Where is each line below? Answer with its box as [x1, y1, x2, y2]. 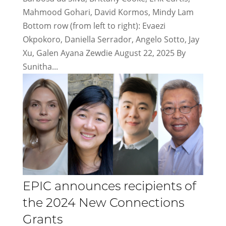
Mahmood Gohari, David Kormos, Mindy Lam [22, 6, 194, 18]
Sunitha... [22, 61, 58, 72]
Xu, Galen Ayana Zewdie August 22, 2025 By [22, 47, 186, 59]
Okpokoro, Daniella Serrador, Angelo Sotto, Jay [22, 33, 199, 45]
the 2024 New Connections [22, 198, 184, 210]
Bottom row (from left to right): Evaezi [22, 20, 165, 31]
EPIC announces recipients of [22, 181, 196, 194]
